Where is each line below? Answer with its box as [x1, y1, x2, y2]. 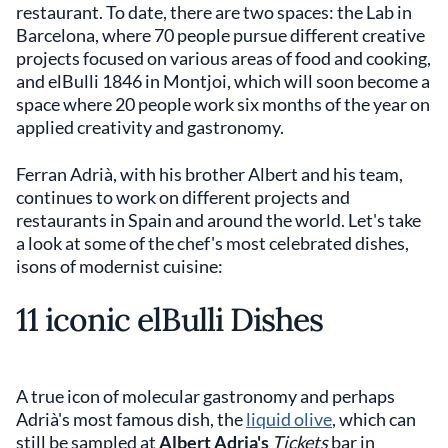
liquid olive [246, 408, 332, 430]
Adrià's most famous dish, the [16, 408, 246, 430]
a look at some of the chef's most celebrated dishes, [16, 232, 409, 254]
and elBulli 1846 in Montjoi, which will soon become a [16, 70, 430, 92]
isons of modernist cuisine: [16, 255, 223, 277]
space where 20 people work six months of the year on [16, 93, 430, 115]
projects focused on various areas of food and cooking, [16, 47, 431, 69]
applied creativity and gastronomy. [16, 116, 284, 138]
